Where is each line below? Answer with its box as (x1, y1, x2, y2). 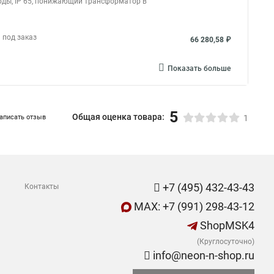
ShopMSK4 (198, 219, 254, 232)
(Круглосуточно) (197, 237, 254, 246)
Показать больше (168, 64, 231, 73)
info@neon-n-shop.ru (150, 249, 254, 262)
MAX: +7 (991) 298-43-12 (131, 200, 254, 213)
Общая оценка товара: (72, 112, 165, 122)
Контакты (24, 182, 59, 191)
